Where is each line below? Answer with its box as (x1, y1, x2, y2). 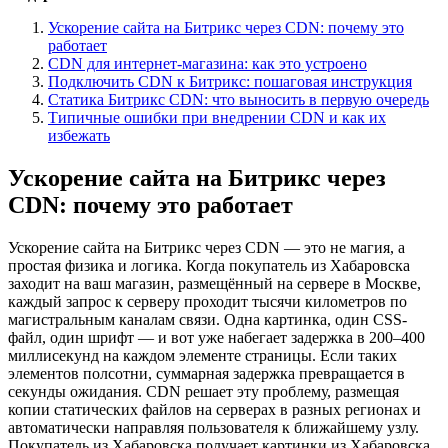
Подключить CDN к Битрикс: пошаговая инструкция (48, 72, 412, 90)
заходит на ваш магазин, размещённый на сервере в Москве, (8, 274, 421, 292)
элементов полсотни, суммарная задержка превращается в (8, 364, 405, 382)
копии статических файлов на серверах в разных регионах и (8, 400, 421, 418)
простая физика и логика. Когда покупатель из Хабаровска (8, 256, 410, 274)
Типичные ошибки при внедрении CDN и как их (48, 108, 386, 126)
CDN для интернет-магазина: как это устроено (48, 54, 367, 72)
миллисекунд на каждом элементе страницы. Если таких (8, 346, 397, 364)
